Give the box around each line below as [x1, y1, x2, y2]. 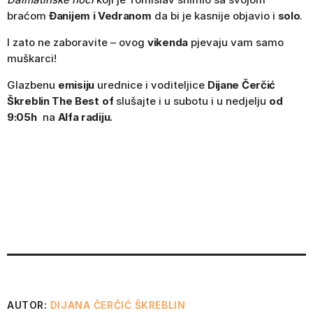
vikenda [147, 36, 188, 50]
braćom [7, 9, 49, 23]
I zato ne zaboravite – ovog [7, 36, 147, 50]
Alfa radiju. [57, 110, 112, 124]
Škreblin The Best [7, 94, 99, 108]
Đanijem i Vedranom [49, 9, 152, 23]
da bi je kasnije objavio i [151, 9, 278, 23]
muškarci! [7, 52, 57, 66]
